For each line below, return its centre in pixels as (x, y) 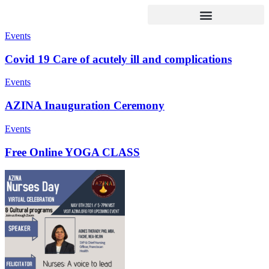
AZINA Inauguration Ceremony (85, 106)
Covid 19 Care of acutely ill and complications (118, 59)
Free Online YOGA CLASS (72, 152)
